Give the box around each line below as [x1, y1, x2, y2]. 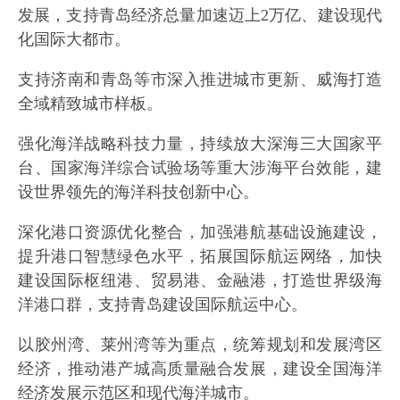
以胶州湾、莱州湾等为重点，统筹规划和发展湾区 [18, 336, 382, 354]
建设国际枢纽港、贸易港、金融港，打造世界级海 [18, 271, 382, 290]
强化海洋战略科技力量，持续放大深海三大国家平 [18, 135, 382, 154]
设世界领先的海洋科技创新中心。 [18, 183, 259, 202]
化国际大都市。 [18, 30, 130, 49]
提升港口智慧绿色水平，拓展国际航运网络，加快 [18, 247, 382, 266]
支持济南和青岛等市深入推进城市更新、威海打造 [18, 71, 382, 89]
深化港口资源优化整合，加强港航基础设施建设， [18, 223, 382, 242]
